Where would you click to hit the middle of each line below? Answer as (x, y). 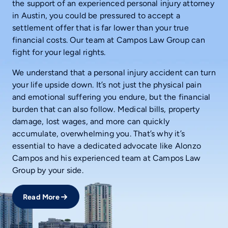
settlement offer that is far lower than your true (101, 27)
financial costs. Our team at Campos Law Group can (109, 40)
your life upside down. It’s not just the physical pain (107, 84)
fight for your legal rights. (59, 52)
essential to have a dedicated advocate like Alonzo (107, 146)
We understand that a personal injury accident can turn (114, 72)
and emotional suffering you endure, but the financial (111, 97)
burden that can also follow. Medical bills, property (106, 109)
